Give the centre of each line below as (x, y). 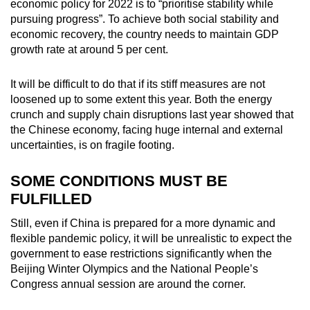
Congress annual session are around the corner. (128, 284)
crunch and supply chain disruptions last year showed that (152, 114)
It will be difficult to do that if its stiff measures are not (138, 84)
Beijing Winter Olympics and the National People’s (134, 268)
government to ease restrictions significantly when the (141, 253)
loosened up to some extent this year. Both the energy (141, 99)
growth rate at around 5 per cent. (89, 49)
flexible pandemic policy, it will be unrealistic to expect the (151, 238)
